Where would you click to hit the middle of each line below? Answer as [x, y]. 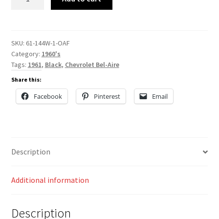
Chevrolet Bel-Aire [92, 64]
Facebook [48, 96]
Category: [26, 54]
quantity [25, 17]
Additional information [50, 180]
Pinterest [107, 96]
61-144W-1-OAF [48, 43]
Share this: [26, 79]
